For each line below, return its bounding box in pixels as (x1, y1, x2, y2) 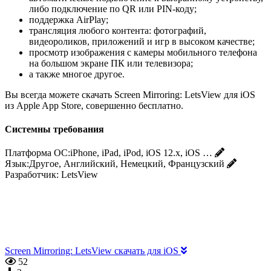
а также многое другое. (29, 68, 125, 79)
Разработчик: (5, 169, 59, 180)
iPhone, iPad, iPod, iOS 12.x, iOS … (70, 148, 212, 158)
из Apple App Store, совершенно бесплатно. (5, 100, 183, 111)
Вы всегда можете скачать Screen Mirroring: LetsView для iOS (5, 89, 255, 100)
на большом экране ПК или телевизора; (29, 57, 193, 68)
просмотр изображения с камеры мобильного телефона (29, 47, 257, 57)
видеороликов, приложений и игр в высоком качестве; (29, 36, 255, 47)
